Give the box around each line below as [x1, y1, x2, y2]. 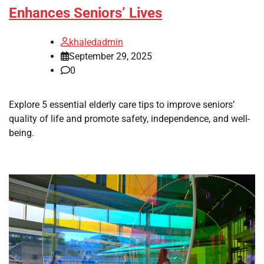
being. [9, 127, 34, 139]
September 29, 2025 [69, 51, 152, 62]
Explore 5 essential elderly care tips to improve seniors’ [9, 99, 235, 111]
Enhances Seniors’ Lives [9, 5, 162, 22]
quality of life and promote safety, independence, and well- [9, 113, 250, 125]
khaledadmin [69, 37, 123, 48]
